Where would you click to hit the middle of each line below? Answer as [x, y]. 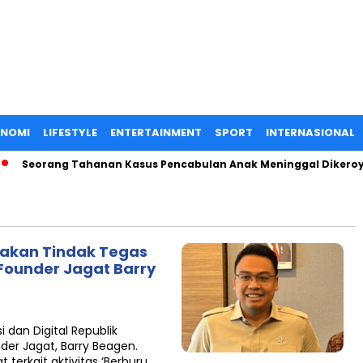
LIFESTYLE [70, 132]
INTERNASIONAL [310, 132]
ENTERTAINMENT [156, 132]
